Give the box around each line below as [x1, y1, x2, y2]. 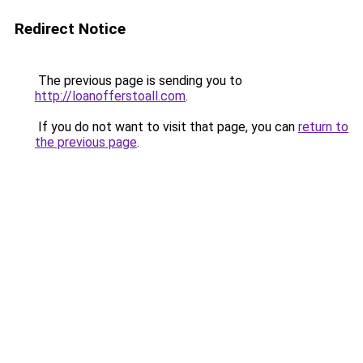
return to [298, 119, 348, 135]
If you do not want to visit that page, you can [35, 119, 298, 135]
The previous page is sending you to [35, 73, 242, 88]
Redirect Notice [15, 19, 126, 38]
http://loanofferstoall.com [35, 88, 186, 104]
